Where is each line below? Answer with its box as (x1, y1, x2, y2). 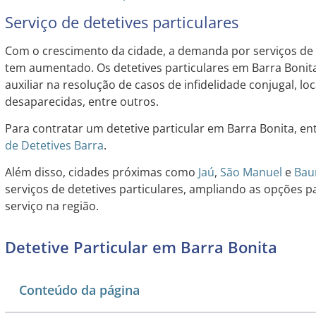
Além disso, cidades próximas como (4, 164, 198, 181)
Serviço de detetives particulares (4, 11, 238, 32)
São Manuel (219, 164, 282, 181)
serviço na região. (4, 198, 99, 214)
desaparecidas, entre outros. (4, 93, 159, 109)
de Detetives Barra (4, 137, 104, 153)
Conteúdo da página (18, 281, 140, 298)
